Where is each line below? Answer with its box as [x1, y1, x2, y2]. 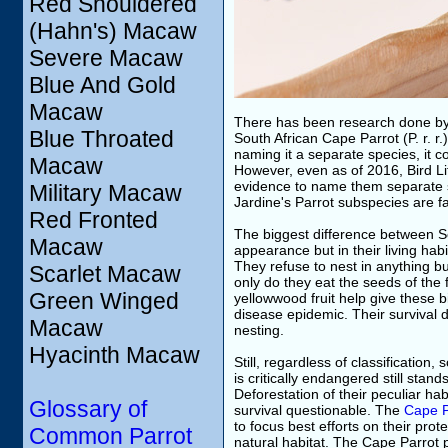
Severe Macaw [29, 45, 183, 71]
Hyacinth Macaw [29, 342, 200, 368]
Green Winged [29, 288, 179, 314]
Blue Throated [29, 126, 174, 152]
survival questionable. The [234, 402, 404, 418]
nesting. [234, 322, 284, 338]
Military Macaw [29, 180, 182, 206]
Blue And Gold [29, 72, 176, 98]
